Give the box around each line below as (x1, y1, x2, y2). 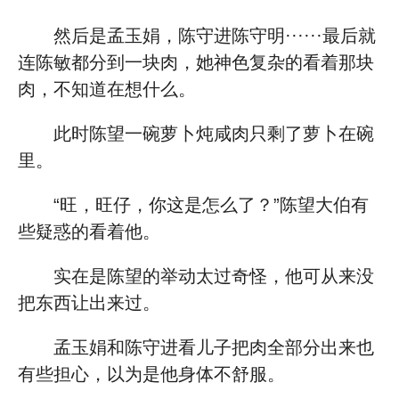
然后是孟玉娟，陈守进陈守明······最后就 (53, 26, 376, 45)
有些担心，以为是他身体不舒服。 (18, 364, 285, 384)
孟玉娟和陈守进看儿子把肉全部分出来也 (53, 338, 374, 357)
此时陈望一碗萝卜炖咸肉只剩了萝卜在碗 (53, 124, 374, 143)
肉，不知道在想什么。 (18, 79, 196, 99)
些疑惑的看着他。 (18, 222, 160, 241)
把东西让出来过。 (18, 293, 160, 313)
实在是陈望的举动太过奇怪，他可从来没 (53, 266, 374, 286)
